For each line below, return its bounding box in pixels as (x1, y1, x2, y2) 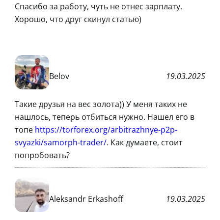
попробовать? (15, 149, 70, 161)
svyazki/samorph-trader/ (15, 137, 107, 148)
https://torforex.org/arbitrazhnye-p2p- (35, 124, 177, 135)
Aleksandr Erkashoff (49, 193, 123, 205)
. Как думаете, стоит (107, 137, 183, 148)
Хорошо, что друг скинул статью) (15, 13, 141, 25)
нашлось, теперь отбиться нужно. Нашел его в (15, 111, 194, 122)
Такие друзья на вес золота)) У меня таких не (15, 98, 187, 110)
